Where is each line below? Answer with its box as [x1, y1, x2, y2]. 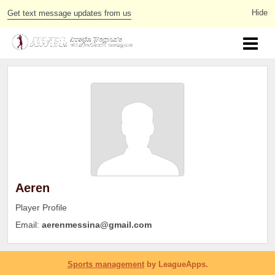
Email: [15, 220, 42, 230]
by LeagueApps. [144, 259, 208, 269]
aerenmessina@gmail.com [42, 220, 152, 230]
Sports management [67, 259, 144, 269]
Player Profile [15, 203, 67, 212]
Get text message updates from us [7, 9, 131, 18]
